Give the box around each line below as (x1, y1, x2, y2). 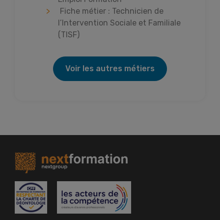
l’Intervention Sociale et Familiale (58, 18, 181, 27)
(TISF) (58, 29, 80, 39)
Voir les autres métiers (65, 63, 155, 73)
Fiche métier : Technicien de (60, 6, 164, 16)
